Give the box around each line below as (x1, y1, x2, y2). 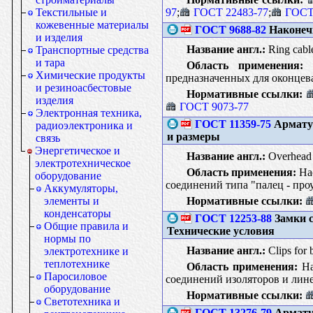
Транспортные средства (36, 44, 149, 56)
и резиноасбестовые (36, 82, 131, 94)
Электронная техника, (36, 107, 142, 119)
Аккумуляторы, (44, 182, 118, 194)
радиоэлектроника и (36, 119, 133, 131)
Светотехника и (44, 296, 120, 307)
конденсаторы (44, 208, 111, 219)
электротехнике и (44, 245, 129, 257)
